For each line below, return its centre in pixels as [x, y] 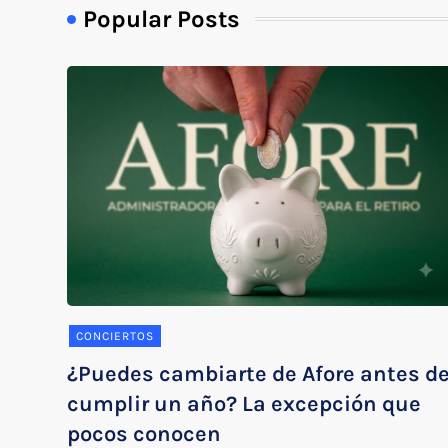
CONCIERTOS [115, 335]
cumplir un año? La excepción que [244, 403]
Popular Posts [162, 18]
